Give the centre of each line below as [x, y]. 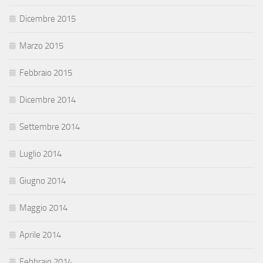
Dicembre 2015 [48, 19]
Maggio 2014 [43, 208]
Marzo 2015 [41, 46]
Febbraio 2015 [46, 73]
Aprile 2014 [40, 235]
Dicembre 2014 [48, 100]
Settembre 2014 [50, 127]
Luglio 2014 [41, 154]
